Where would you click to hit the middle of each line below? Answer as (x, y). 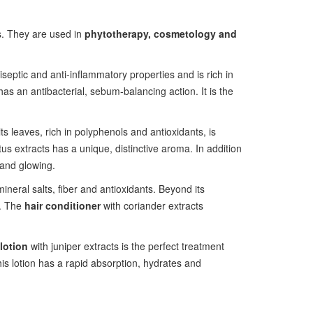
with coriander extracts (152, 205)
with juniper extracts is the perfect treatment (126, 246)
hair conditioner (62, 205)
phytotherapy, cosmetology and (160, 34)
